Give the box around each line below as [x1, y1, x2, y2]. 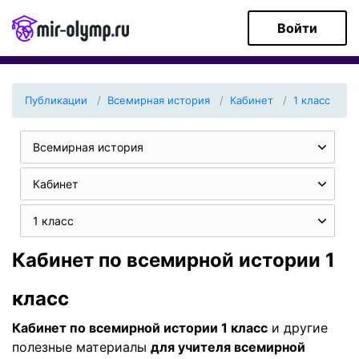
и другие [268, 320, 328, 336]
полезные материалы [12, 339, 151, 355]
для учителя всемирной [151, 339, 305, 355]
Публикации [25, 94, 87, 107]
